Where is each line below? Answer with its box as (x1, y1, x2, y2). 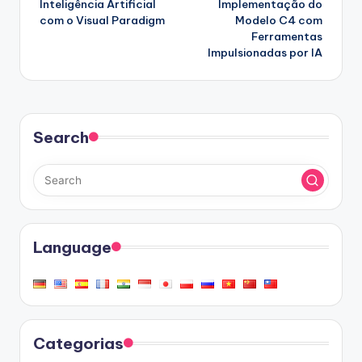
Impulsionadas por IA (208, 45, 322, 61)
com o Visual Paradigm (40, 13, 165, 28)
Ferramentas (251, 29, 322, 44)
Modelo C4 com (235, 13, 322, 28)
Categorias (33, 334, 124, 354)
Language (33, 238, 112, 258)
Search (33, 128, 89, 148)
